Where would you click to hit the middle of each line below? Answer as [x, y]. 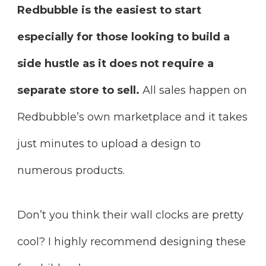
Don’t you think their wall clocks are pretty [130, 215]
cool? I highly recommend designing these [132, 242]
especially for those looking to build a [123, 37]
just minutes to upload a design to [109, 144]
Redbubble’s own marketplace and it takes [132, 117]
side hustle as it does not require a [115, 64]
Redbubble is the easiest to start [109, 10]
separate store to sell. [80, 91]
